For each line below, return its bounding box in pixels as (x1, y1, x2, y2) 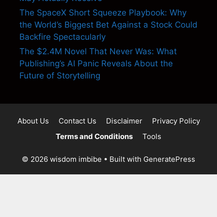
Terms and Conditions (56, 131, 133, 141)
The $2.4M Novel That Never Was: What (19, 46, 177, 56)
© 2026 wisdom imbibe (22, 154, 102, 164)
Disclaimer (106, 116, 142, 125)
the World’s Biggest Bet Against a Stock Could (19, 19, 198, 30)
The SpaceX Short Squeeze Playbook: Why (19, 7, 186, 17)
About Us (17, 116, 49, 125)
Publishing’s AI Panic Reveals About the (19, 58, 173, 68)
